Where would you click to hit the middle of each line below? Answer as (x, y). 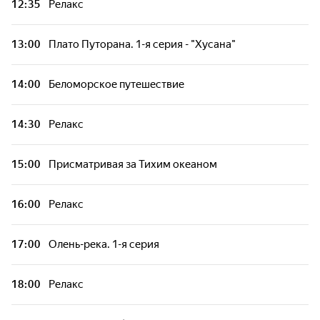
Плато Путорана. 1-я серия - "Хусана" (142, 44)
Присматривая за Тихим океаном (133, 164)
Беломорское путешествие (116, 84)
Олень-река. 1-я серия (104, 244)
